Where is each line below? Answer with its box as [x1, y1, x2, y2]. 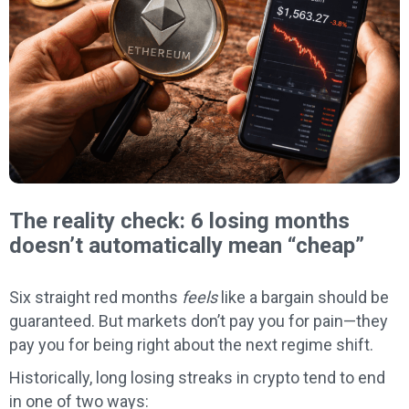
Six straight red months [9, 288, 182, 308]
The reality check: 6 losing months [9, 208, 350, 235]
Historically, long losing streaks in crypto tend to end [9, 368, 385, 388]
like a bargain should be [217, 288, 389, 308]
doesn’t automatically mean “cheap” [9, 233, 364, 259]
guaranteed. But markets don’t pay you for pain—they [9, 311, 388, 331]
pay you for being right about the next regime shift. [9, 335, 373, 355]
